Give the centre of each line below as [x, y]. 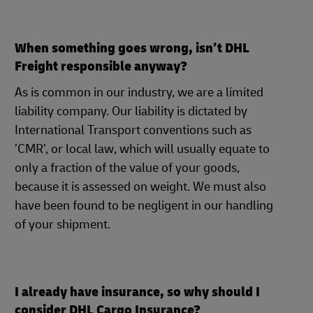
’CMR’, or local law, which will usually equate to [142, 149]
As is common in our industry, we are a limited [139, 93]
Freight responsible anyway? [101, 66]
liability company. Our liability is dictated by [131, 111]
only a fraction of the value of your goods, [127, 168]
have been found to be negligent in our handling [144, 206]
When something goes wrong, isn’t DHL [132, 48]
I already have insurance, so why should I [137, 292]
